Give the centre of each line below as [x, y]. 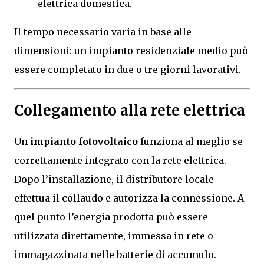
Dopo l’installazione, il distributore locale [114, 179]
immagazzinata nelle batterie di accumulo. [115, 255]
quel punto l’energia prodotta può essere [111, 217]
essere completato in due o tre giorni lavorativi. [128, 70]
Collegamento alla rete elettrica [130, 111]
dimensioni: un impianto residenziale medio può [131, 51]
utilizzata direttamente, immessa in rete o [114, 236]
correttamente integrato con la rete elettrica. [120, 161]
